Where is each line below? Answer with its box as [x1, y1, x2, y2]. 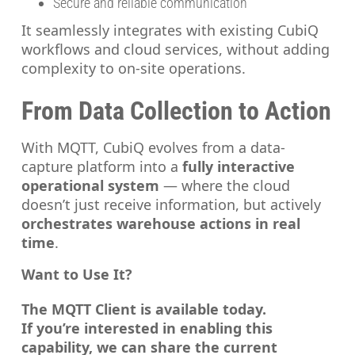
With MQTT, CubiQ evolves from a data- [21, 138, 286, 158]
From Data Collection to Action [21, 96, 332, 127]
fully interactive [182, 157, 296, 177]
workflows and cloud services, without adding [21, 40, 330, 59]
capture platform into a [21, 157, 183, 177]
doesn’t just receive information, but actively [21, 195, 322, 215]
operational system [21, 176, 160, 196]
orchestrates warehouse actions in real [21, 214, 301, 234]
